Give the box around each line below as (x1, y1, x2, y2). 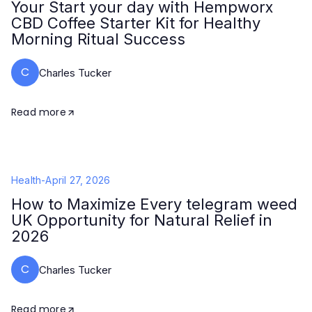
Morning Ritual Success (11, 30, 185, 48)
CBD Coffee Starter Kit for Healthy (11, 14, 260, 32)
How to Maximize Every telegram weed (11, 195, 297, 213)
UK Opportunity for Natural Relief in (11, 211, 272, 229)
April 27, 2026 (45, 174, 111, 186)
